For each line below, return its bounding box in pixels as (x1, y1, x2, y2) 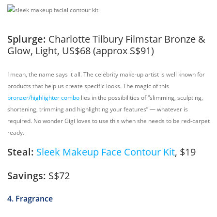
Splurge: (7, 32, 48, 46)
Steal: (7, 145, 36, 158)
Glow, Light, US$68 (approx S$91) (7, 44, 154, 57)
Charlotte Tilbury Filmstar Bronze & (48, 32, 205, 46)
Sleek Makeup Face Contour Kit (36, 145, 175, 158)
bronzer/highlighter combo (7, 93, 79, 102)
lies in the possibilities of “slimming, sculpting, (79, 93, 203, 102)
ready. (7, 128, 24, 137)
